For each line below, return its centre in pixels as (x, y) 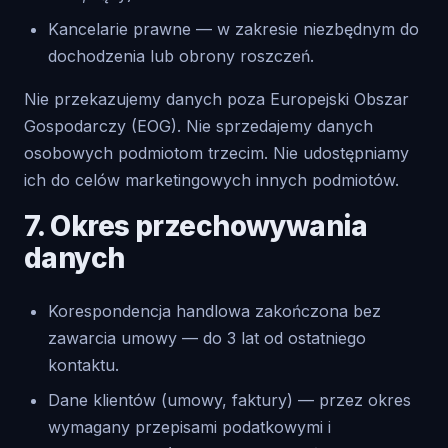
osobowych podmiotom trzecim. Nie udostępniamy (216, 153)
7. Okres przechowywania (196, 226)
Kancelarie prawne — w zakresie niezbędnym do (233, 29)
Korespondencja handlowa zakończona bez (214, 311)
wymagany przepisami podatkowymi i (189, 427)
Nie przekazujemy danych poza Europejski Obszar (216, 99)
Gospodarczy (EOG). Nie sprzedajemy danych (198, 126)
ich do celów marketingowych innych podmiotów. (211, 180)
